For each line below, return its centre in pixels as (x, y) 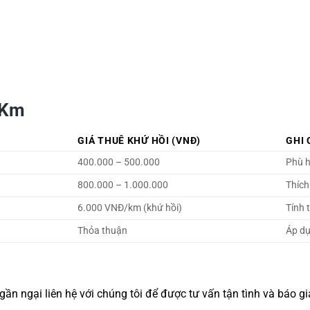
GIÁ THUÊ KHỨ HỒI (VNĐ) (139, 140)
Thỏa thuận (103, 230)
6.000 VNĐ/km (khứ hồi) (130, 208)
